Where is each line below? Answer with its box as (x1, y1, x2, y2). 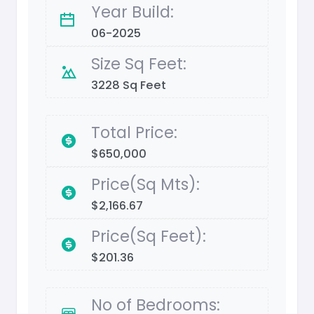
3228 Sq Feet (91, 77, 166, 94)
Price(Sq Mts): (91, 173, 200, 196)
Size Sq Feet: (91, 53, 186, 76)
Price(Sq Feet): (91, 225, 206, 248)
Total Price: (91, 121, 177, 144)
